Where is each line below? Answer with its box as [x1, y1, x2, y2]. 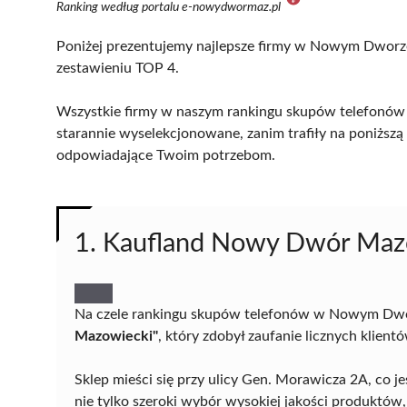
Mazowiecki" [74, 328, 158, 343]
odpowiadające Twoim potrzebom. [56, 147, 275, 163]
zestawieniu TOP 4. [56, 60, 179, 75]
